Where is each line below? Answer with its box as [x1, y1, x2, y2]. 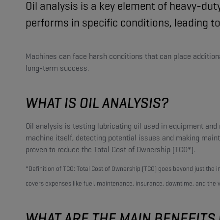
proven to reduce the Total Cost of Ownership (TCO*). [26, 144, 195, 155]
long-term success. [26, 63, 89, 74]
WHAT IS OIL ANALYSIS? [26, 93, 168, 113]
